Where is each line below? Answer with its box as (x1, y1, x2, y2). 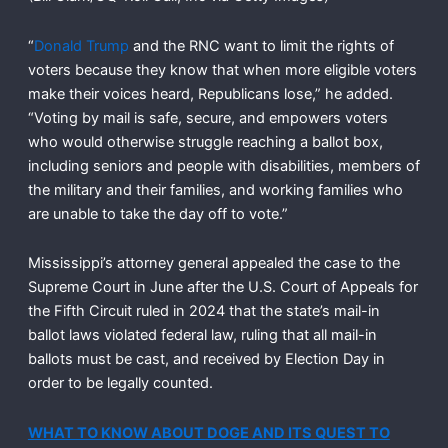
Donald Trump (33, 36, 129, 55)
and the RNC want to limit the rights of (128, 36, 394, 55)
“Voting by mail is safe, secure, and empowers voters (27, 108, 388, 127)
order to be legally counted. (27, 374, 213, 393)
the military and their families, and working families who (27, 180, 403, 199)
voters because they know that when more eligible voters (27, 60, 417, 79)
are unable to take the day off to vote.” (27, 204, 288, 223)
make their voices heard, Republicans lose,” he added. (27, 84, 393, 103)
